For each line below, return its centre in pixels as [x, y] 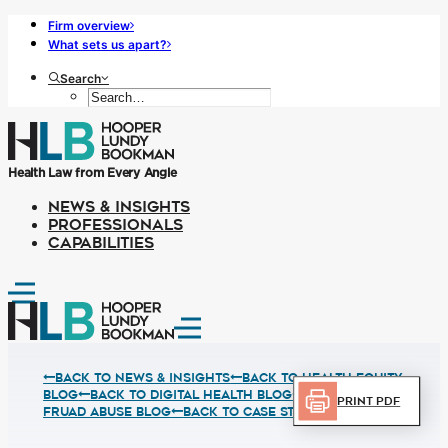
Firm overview [89, 25]
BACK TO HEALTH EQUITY [323, 377]
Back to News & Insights [143, 377]
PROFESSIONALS [115, 225]
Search [80, 78]
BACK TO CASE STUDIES [258, 411]
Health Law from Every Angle [92, 172]
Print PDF [368, 401]
